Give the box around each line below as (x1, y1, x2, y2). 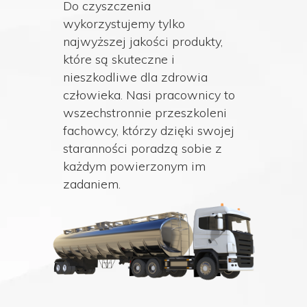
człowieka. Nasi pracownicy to (63, 87, 235, 103)
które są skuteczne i (63, 51, 175, 67)
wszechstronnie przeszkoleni (63, 105, 227, 121)
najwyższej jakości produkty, (63, 34, 223, 49)
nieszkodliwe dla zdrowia (63, 69, 208, 85)
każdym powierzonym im (63, 158, 206, 174)
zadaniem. (63, 176, 121, 192)
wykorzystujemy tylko (63, 16, 185, 32)
